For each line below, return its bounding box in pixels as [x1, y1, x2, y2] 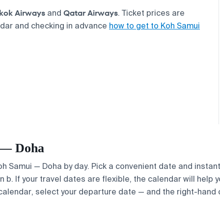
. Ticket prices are [118, 7, 185, 18]
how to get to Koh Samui [109, 20, 200, 31]
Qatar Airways [63, 7, 118, 19]
